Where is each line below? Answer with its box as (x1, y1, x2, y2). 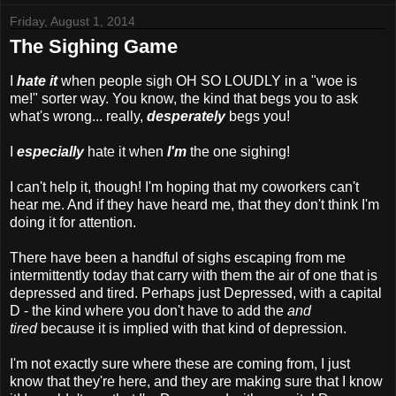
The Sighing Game (10, 35, 178, 58)
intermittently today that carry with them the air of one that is (10, 267, 377, 283)
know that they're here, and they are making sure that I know (10, 373, 383, 389)
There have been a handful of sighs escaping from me (10, 249, 346, 265)
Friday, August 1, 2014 (10, 14, 135, 29)
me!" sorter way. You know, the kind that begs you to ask (10, 90, 358, 106)
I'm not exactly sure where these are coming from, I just (10, 355, 350, 371)
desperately (147, 108, 225, 124)
